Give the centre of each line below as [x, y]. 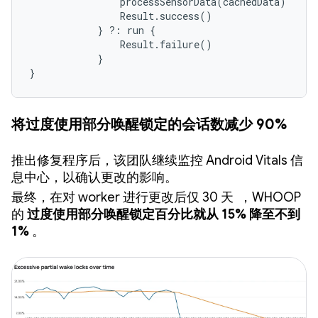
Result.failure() [121, 44]
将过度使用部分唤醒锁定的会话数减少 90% [149, 124]
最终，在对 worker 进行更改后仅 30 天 [124, 197]
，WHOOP [270, 197]
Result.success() [121, 16]
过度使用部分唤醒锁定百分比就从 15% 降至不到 [164, 214]
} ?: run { [92, 30]
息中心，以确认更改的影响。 [94, 177]
